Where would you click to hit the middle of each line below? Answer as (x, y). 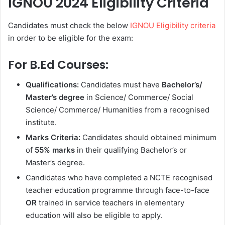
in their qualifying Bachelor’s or (131, 150)
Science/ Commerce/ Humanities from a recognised (118, 110)
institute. (41, 123)
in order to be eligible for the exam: (71, 38)
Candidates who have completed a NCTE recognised (119, 178)
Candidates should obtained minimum (148, 138)
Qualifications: (52, 85)
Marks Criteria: (53, 138)
